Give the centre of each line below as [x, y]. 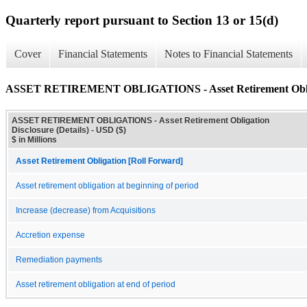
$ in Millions [34, 139]
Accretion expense [50, 235]
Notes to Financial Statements [229, 54]
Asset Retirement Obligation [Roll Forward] [99, 161]
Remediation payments [59, 259]
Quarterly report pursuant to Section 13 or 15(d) [142, 20]
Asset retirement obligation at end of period [96, 284]
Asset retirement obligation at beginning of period [107, 185]
